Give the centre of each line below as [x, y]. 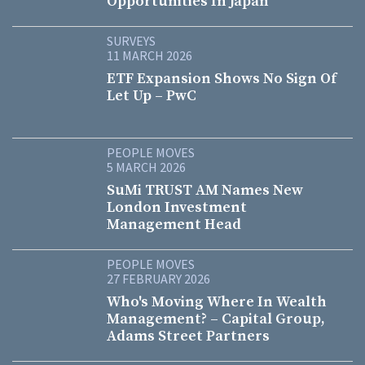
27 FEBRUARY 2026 [158, 279]
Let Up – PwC [152, 96]
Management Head [174, 224]
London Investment [177, 207]
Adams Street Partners [188, 336]
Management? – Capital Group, [216, 319]
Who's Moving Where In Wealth [217, 302]
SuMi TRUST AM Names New [205, 190]
